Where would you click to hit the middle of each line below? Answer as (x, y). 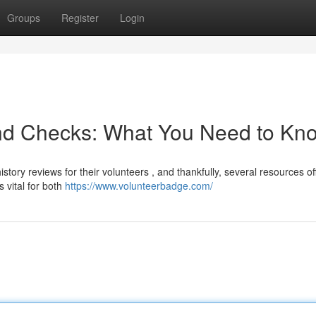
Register (80, 18)
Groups (24, 18)
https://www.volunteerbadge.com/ (139, 186)
